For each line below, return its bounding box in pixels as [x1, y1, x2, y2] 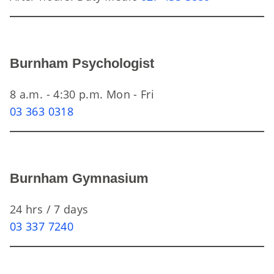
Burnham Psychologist [10, 56, 154, 71]
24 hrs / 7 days [10, 202, 89, 217]
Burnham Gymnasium [10, 171, 149, 186]
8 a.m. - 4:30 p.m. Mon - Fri [10, 87, 155, 102]
